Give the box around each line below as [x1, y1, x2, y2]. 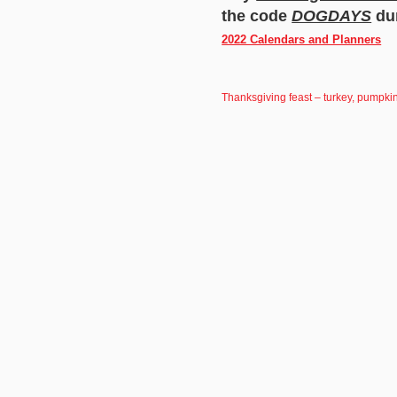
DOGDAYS [292, 7, 372, 25]
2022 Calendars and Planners [222, 33, 382, 46]
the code [222, 7, 292, 25]
